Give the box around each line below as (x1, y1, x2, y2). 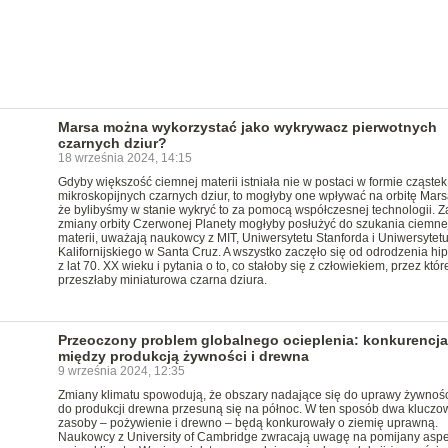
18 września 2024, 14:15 (57, 151, 192, 165)
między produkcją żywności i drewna (57, 348, 309, 364)
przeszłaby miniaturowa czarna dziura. (57, 273, 267, 287)
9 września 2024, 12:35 (57, 364, 185, 378)
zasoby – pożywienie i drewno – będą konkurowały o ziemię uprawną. (57, 416, 438, 430)
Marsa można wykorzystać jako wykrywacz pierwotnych (57, 119, 437, 135)
